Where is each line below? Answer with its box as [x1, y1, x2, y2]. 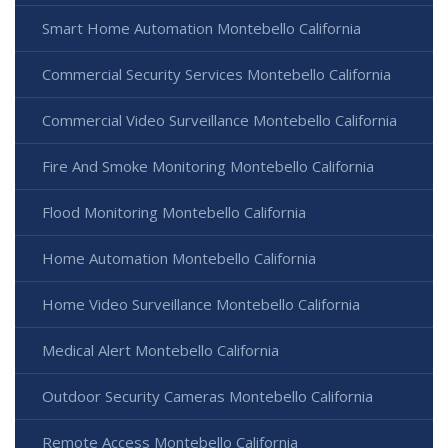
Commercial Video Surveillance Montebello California [42, 110, 397, 131]
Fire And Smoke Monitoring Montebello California [42, 156, 374, 177]
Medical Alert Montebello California [42, 340, 279, 361]
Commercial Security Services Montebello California [42, 64, 391, 85]
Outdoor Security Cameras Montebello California [42, 386, 373, 407]
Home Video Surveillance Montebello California [42, 294, 360, 315]
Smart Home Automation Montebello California [42, 18, 361, 39]
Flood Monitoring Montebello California [42, 202, 306, 223]
